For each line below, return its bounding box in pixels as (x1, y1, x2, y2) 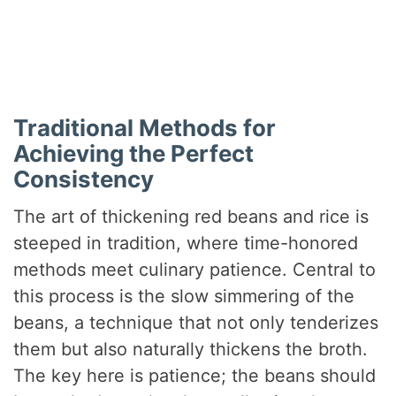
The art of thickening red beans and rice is (13, 206, 369, 228)
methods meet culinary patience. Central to (13, 259, 377, 281)
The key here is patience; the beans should (13, 365, 377, 387)
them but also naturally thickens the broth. (13, 339, 369, 361)
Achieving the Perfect (13, 140, 255, 168)
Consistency (13, 165, 155, 194)
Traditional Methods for (13, 114, 277, 142)
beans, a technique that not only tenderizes (13, 312, 379, 334)
